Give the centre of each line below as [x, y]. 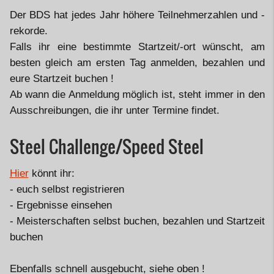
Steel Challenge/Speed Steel [106, 147]
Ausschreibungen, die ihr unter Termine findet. [114, 110]
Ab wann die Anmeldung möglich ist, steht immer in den [137, 94]
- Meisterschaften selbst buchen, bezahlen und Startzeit [137, 221]
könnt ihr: [51, 173]
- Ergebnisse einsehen [61, 205]
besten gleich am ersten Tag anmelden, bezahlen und [137, 63]
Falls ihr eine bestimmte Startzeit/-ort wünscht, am [137, 47]
